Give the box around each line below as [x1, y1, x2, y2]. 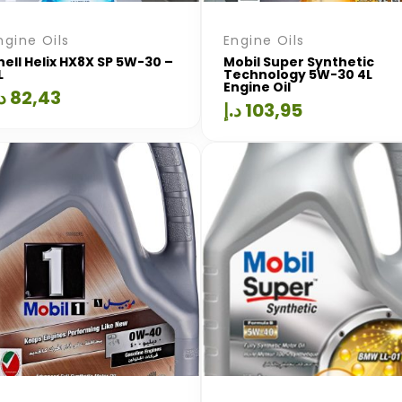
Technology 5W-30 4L [223, 65, 372, 83]
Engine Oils [223, 31, 305, 49]
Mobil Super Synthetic [223, 52, 374, 71]
